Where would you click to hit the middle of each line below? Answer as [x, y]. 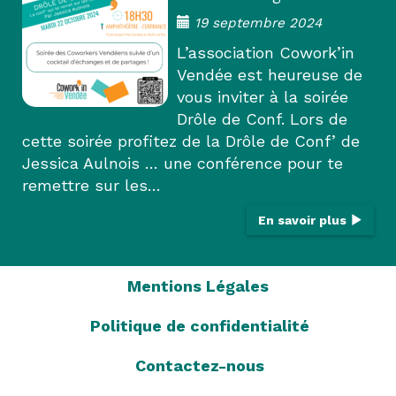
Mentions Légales [198, 286]
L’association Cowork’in [266, 52]
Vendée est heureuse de [270, 74]
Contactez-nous [200, 365]
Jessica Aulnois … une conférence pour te [183, 163]
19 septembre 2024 [258, 23]
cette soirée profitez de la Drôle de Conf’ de [191, 141]
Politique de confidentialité [200, 325]
